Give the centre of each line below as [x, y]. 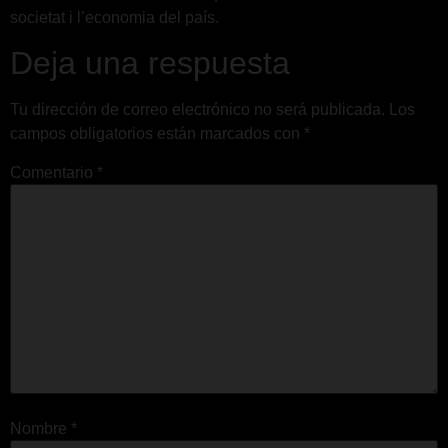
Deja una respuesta [150, 62]
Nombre [40, 428]
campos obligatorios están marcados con [157, 133]
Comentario [53, 173]
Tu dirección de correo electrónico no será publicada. [197, 109]
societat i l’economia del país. [114, 17]
